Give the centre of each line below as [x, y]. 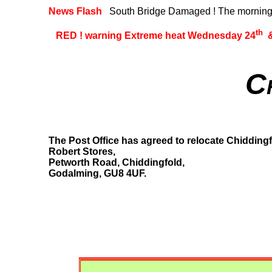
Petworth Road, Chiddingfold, [117, 163]
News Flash [76, 11]
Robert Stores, [82, 152]
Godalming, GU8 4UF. [97, 174]
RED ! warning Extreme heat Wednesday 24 [156, 36]
